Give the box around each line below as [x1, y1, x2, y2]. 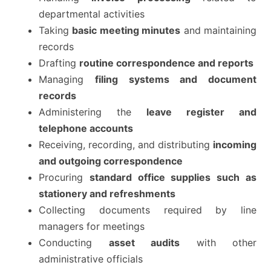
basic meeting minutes [72, 24, 181, 36]
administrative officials [39, 253, 143, 265]
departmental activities [39, 8, 145, 20]
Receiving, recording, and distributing [39, 139, 213, 151]
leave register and [146, 106, 256, 118]
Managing [39, 73, 95, 85]
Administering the [39, 106, 146, 118]
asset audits [108, 237, 180, 249]
